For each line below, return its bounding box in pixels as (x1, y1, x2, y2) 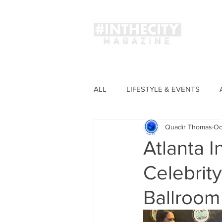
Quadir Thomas (165, 123, 212, 131)
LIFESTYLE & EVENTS (126, 84, 200, 93)
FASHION (113, 124, 145, 133)
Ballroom (143, 186, 220, 208)
